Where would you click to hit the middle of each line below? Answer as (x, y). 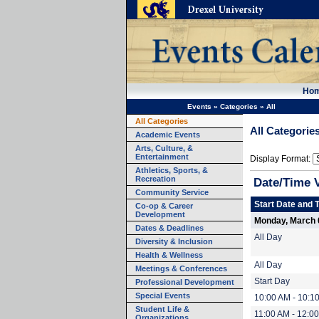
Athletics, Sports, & (172, 170)
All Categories (162, 121)
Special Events (163, 296)
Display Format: (280, 159)
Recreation (156, 179)
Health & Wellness (169, 255)
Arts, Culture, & (164, 148)
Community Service (172, 192)
